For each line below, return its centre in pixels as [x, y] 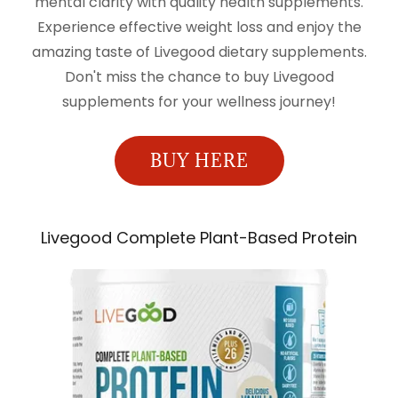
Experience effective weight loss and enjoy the [199, 27]
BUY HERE [199, 161]
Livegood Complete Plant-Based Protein [199, 238]
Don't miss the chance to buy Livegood [199, 77]
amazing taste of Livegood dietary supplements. [199, 52]
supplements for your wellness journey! [199, 102]
